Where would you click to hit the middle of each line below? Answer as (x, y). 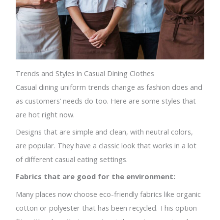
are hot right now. (45, 114)
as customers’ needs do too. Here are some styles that (106, 100)
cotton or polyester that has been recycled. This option (107, 207)
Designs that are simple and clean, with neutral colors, (105, 131)
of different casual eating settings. (72, 159)
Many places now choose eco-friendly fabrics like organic (109, 194)
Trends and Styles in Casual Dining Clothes (85, 73)
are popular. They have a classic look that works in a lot (106, 145)
